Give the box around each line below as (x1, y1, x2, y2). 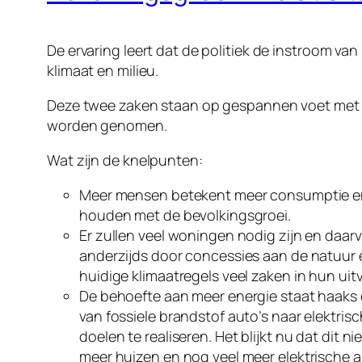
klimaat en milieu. (47, 61, 159, 81)
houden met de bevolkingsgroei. (79, 205, 291, 225)
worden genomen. (47, 116, 167, 136)
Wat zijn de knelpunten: (47, 150, 203, 170)
